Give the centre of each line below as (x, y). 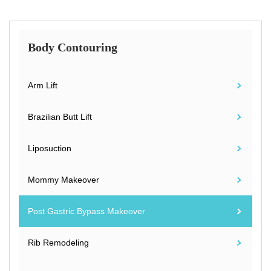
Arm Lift (43, 86)
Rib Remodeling (58, 243)
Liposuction (50, 149)
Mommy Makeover (64, 180)
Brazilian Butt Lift (60, 117)
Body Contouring (73, 47)
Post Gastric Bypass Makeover (87, 211)
